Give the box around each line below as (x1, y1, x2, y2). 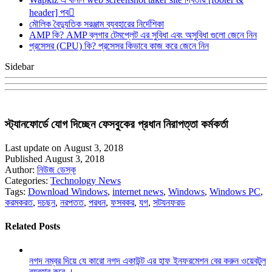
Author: (5, 164, 37, 175)
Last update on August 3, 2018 (5, 142, 123, 153)
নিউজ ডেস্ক (37, 164, 76, 175)
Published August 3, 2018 (5, 153, 104, 164)
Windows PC (209, 186, 260, 197)
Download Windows (28, 186, 107, 197)
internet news (112, 186, 163, 197)
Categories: (5, 175, 50, 186)
